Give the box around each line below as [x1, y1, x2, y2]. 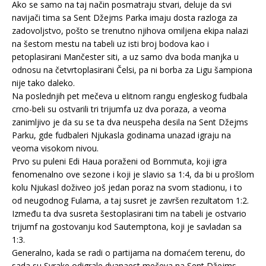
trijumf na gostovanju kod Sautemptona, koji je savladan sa [12, 220, 242, 232]
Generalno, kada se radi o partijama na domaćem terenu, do [12, 246, 245, 258]
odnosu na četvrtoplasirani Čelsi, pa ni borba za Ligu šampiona [12, 64, 252, 75]
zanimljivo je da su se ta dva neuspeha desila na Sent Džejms [12, 116, 248, 128]
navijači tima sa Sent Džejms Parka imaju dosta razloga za [12, 11, 237, 23]
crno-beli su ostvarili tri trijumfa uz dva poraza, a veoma [12, 103, 226, 115]
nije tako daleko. [12, 77, 75, 88]
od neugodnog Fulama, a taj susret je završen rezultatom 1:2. [12, 194, 249, 206]
